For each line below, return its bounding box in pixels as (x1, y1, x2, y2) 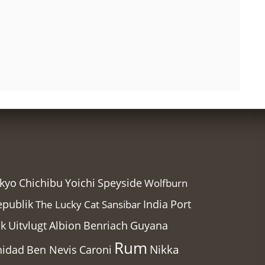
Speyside (98, 176, 142, 190)
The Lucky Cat (35, 198, 99, 212)
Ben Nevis (27, 243, 77, 257)
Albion (49, 218, 81, 233)
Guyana (130, 218, 168, 233)
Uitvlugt (8, 218, 47, 233)
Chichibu (19, 175, 63, 190)
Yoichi (65, 176, 95, 190)
